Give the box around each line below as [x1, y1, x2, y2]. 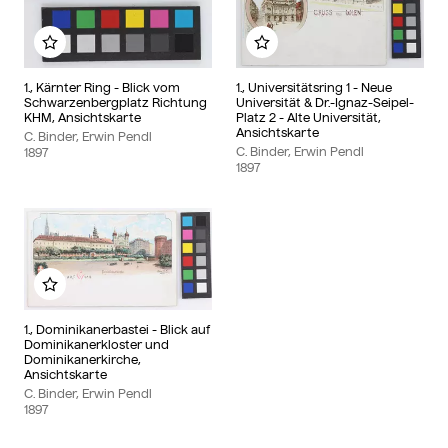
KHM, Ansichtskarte [24, 109, 141, 125]
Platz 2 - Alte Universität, [236, 109, 381, 125]
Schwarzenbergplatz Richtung [24, 94, 207, 110]
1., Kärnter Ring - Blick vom [24, 79, 180, 95]
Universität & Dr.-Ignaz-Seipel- [236, 94, 414, 110]
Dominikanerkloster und [24, 337, 169, 353]
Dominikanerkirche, [24, 352, 141, 368]
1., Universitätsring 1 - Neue [236, 79, 392, 95]
